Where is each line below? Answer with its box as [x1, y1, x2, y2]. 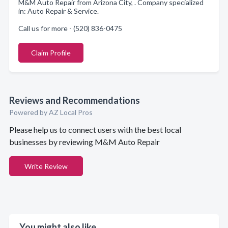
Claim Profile [31, 48, 71, 57]
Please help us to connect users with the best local [9, 125, 181, 134]
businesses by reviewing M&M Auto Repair [9, 137, 160, 147]
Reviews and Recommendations [9, 95, 140, 106]
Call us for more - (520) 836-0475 [18, 24, 122, 33]
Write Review [24, 162, 68, 170]
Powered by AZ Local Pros [9, 108, 93, 117]
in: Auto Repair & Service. [18, 7, 99, 15]
